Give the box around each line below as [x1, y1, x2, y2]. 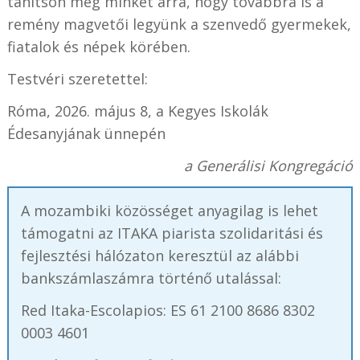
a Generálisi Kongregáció [184, 155, 354, 175]
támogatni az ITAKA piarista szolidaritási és [20, 223, 323, 243]
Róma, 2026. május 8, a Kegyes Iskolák [6, 100, 268, 121]
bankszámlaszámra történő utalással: [20, 268, 281, 288]
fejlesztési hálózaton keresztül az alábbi [20, 245, 299, 265]
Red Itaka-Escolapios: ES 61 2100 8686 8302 [20, 300, 315, 320]
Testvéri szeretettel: [6, 68, 148, 88]
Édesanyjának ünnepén [6, 123, 166, 143]
